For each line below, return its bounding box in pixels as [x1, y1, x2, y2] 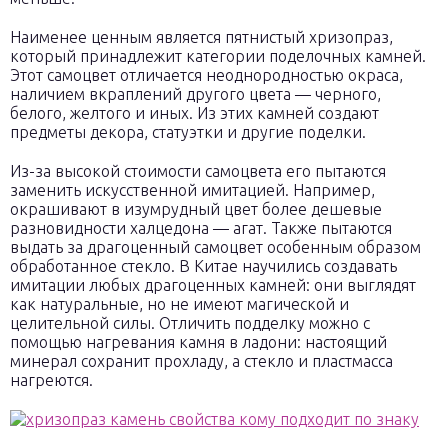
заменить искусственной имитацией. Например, [10, 181, 375, 199]
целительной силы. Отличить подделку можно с [10, 314, 370, 332]
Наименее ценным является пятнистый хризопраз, [10, 28, 393, 46]
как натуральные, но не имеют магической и [10, 295, 349, 313]
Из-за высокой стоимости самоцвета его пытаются [10, 162, 386, 180]
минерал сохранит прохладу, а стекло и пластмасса [10, 352, 393, 370]
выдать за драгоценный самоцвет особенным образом [10, 238, 421, 256]
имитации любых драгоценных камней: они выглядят [10, 276, 416, 294]
